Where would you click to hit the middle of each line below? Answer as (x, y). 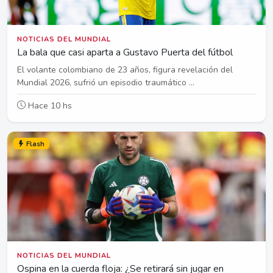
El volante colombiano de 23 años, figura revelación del (125, 69)
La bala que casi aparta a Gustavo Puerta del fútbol (125, 52)
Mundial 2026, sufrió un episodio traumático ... (106, 82)
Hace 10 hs (49, 105)
